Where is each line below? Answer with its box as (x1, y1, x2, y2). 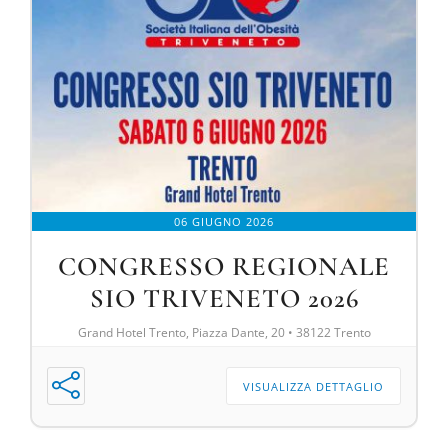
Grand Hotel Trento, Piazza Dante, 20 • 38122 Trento (77, 323, 371, 341)
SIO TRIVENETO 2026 (89, 281, 359, 315)
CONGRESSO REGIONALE (58, 249, 390, 283)
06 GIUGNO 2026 (174, 213, 274, 229)
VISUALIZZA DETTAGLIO (243, 378, 385, 394)
